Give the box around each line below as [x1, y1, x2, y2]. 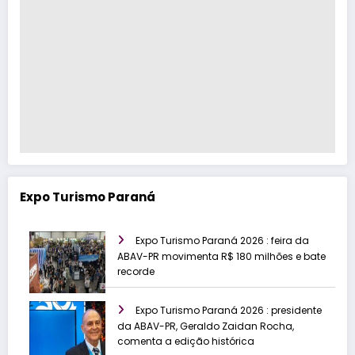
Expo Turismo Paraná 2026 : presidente [136, 303, 322, 318]
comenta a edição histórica [117, 334, 254, 349]
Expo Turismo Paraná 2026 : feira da [136, 234, 309, 248]
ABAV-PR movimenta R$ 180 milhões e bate [117, 250, 326, 264]
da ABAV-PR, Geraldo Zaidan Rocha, [117, 319, 294, 334]
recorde [117, 265, 155, 279]
